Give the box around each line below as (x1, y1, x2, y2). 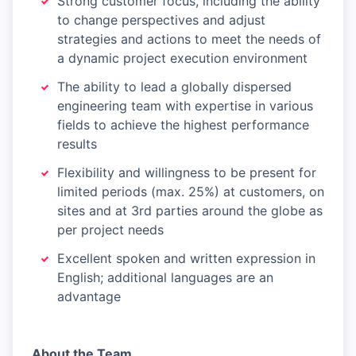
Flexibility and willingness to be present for (57, 164, 316, 181)
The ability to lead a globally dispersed (57, 79, 292, 95)
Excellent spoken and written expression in (57, 250, 315, 267)
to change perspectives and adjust (57, 12, 265, 29)
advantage (57, 288, 121, 305)
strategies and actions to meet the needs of (57, 31, 321, 48)
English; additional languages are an (57, 269, 273, 286)
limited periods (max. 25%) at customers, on (57, 184, 324, 200)
